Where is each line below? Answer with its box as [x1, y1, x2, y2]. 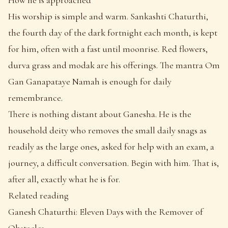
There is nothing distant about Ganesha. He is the [8, 108, 191, 120]
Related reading [8, 189, 69, 201]
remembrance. [8, 92, 63, 103]
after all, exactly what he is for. [8, 173, 120, 185]
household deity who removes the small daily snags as [8, 124, 207, 136]
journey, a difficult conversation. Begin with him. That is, [8, 157, 219, 168]
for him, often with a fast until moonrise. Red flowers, [8, 43, 208, 54]
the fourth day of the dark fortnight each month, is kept [8, 26, 217, 38]
